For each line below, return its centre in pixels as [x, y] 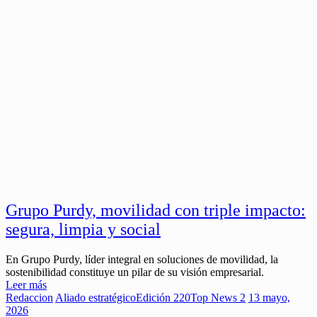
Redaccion [29, 298]
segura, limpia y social [83, 230]
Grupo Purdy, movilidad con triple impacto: [156, 211]
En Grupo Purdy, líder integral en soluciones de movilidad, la [142, 260]
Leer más [26, 285]
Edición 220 [163, 298]
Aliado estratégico [96, 298]
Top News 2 [218, 298]
